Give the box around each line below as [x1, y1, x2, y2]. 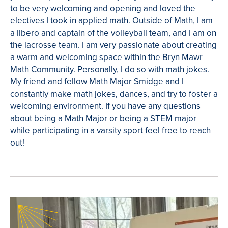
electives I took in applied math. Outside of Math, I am [10, 14, 213, 27]
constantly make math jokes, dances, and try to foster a [10, 87, 218, 100]
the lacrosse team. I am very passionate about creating [10, 38, 217, 51]
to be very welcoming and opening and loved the [10, 2, 195, 15]
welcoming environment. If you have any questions [10, 99, 201, 112]
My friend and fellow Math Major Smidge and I [10, 75, 184, 88]
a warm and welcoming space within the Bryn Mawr [10, 50, 203, 64]
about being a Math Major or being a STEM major [10, 111, 196, 125]
